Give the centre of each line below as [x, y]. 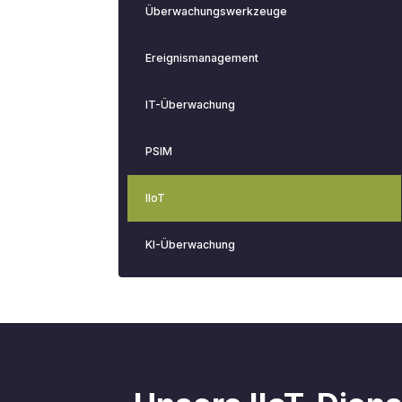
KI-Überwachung [190, 245]
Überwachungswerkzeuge [216, 11]
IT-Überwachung [190, 105]
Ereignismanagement [202, 58]
